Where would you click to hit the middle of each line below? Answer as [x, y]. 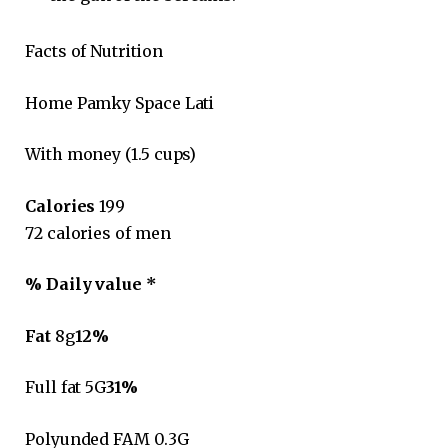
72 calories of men [98, 232]
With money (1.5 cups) [111, 154]
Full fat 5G [66, 387]
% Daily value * [91, 284]
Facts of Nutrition [94, 50]
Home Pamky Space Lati [120, 102]
